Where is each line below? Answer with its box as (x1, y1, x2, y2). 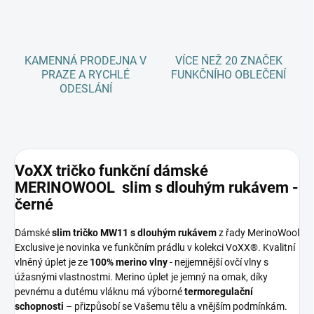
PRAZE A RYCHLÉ (41, 68, 130, 82)
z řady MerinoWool (217, 226, 299, 238)
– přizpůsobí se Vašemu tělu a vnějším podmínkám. (64, 300, 287, 312)
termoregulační (184, 285, 253, 297)
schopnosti (15, 300, 64, 312)
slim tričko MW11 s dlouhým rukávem (52, 226, 217, 238)
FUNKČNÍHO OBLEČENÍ (171, 68, 286, 82)
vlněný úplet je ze (15, 256, 90, 268)
